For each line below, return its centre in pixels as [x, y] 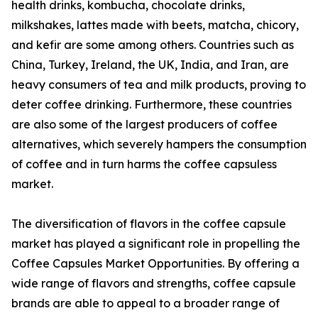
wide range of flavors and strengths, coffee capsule [154, 284]
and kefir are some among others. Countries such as [153, 45]
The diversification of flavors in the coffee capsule [149, 224]
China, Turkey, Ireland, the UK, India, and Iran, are [150, 65]
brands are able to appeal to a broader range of [146, 303]
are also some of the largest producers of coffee [144, 125]
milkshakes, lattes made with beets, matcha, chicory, [155, 25]
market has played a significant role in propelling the [156, 244]
